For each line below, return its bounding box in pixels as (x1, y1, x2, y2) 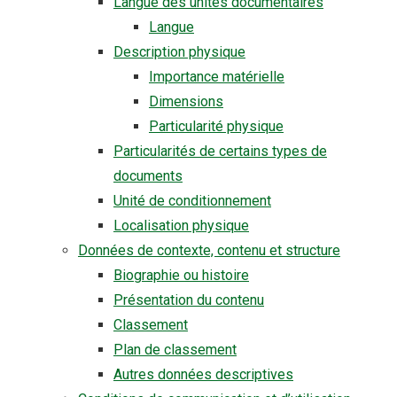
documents (113, 167, 183, 184)
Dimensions (149, 93, 223, 110)
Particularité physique (149, 118, 284, 135)
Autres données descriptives (113, 366, 293, 383)
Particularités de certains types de (113, 143, 327, 160)
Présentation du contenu (113, 292, 264, 308)
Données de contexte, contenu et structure (78, 242, 340, 259)
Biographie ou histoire (113, 267, 249, 284)
